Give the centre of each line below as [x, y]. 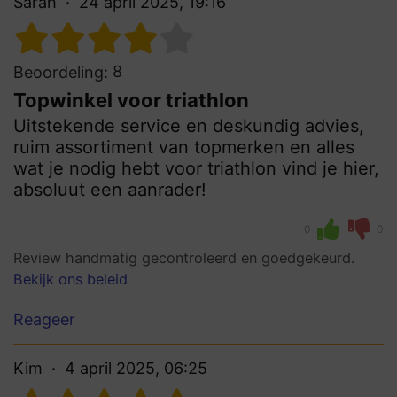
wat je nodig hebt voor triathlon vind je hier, [196, 169]
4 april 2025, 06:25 [136, 368]
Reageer [44, 319]
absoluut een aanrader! [110, 190]
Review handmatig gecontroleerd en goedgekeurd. [184, 258]
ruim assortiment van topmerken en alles [184, 148]
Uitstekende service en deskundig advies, [189, 126]
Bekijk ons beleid [70, 280]
